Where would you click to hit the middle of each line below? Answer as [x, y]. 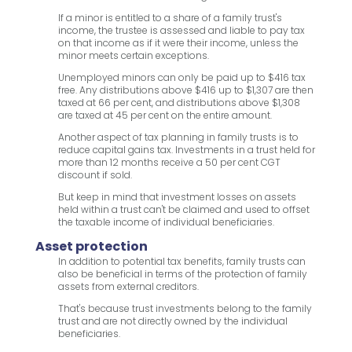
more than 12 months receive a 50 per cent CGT [169, 163]
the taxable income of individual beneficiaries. [166, 222]
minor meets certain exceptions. [133, 56]
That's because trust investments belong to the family [185, 309]
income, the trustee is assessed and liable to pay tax [181, 31]
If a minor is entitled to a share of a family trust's [170, 18]
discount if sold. [95, 175]
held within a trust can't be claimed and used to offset [183, 210]
